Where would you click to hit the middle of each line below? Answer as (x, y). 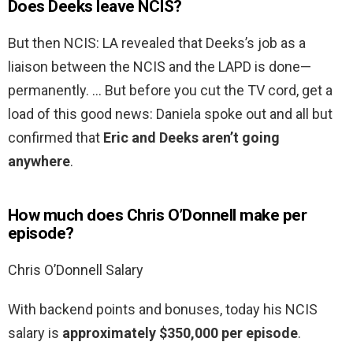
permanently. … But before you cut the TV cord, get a (170, 91)
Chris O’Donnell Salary (76, 270)
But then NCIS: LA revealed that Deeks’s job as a (157, 43)
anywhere (39, 162)
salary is (35, 333)
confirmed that (56, 138)
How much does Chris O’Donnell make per (158, 216)
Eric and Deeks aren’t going (191, 138)
